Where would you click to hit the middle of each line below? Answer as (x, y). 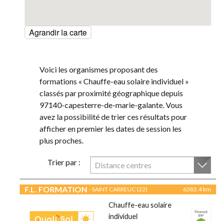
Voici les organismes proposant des (99, 70)
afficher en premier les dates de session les (110, 129)
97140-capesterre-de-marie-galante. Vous (111, 105)
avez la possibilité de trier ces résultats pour (113, 117)
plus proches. (61, 141)
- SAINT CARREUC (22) (118, 189)
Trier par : (64, 162)
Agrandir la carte (58, 33)
